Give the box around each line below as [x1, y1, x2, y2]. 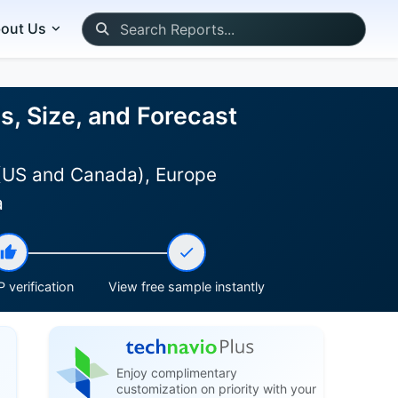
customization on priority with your [115, 381, 316, 396]
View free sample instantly [108, 279, 265, 294]
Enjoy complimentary [115, 365, 237, 380]
